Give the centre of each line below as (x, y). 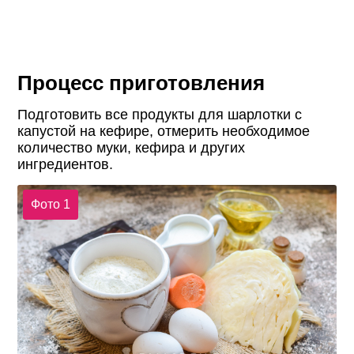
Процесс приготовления (141, 83)
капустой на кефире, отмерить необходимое (164, 131)
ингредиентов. (66, 164)
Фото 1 (50, 204)
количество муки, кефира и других (132, 147)
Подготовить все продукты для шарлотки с (160, 114)
